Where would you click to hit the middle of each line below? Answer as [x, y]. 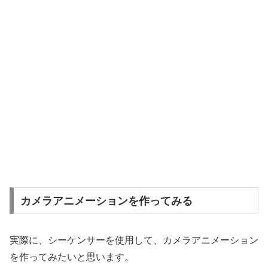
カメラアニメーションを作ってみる [106, 201]
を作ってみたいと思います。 [72, 257]
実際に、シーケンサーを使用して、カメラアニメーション [134, 240]
